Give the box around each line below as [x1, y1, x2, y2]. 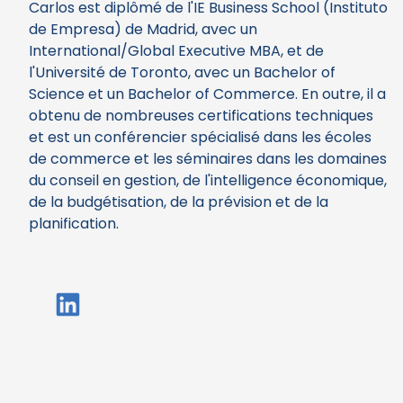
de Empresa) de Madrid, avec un [29, 18, 257, 40]
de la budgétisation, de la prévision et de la [29, 191, 328, 212]
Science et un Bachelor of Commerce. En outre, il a [29, 83, 386, 104]
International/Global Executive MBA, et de [29, 40, 324, 61]
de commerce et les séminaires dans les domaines [29, 148, 387, 169]
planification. [29, 212, 119, 234]
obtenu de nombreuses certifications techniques [29, 104, 373, 126]
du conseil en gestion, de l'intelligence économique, [29, 169, 387, 191]
